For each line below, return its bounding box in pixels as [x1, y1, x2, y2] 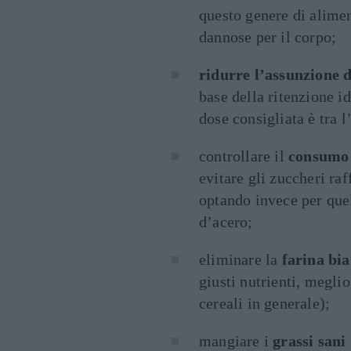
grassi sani [273, 332, 346, 349]
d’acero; [199, 213, 253, 230]
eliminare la [199, 251, 282, 268]
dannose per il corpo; [199, 28, 337, 45]
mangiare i [199, 332, 273, 349]
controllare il [199, 147, 288, 165]
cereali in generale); [199, 295, 331, 312]
